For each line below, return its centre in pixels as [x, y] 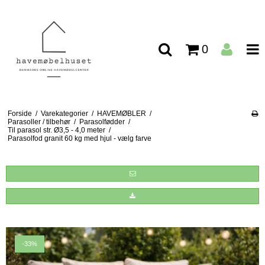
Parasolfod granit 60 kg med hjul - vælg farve [79, 138]
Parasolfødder [102, 122]
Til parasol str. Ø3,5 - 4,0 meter [56, 130]
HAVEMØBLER [121, 113]
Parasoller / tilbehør [39, 122]
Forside [20, 113]
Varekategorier [64, 113]
